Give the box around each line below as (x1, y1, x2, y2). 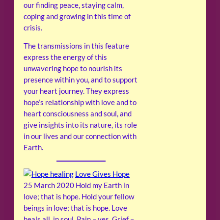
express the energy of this (24, 53, 107, 62)
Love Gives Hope (75, 170, 130, 179)
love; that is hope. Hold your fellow (24, 192, 134, 201)
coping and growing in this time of (24, 12, 131, 21)
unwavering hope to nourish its (24, 64, 122, 73)
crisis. (24, 23, 42, 32)
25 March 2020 (24, 181, 74, 190)
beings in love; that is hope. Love (24, 204, 127, 213)
